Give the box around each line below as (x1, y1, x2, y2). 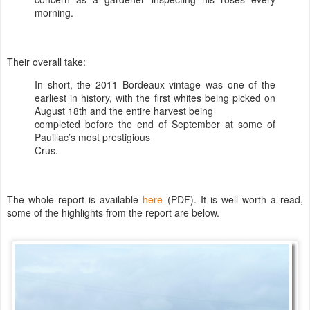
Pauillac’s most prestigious (35, 129, 150, 144)
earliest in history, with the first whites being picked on (35, 90, 275, 104)
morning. (35, 5, 73, 19)
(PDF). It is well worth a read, (163, 192, 304, 206)
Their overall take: (7, 54, 86, 69)
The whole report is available (7, 192, 143, 206)
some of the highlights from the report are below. (7, 205, 219, 219)
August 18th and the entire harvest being (35, 103, 213, 118)
